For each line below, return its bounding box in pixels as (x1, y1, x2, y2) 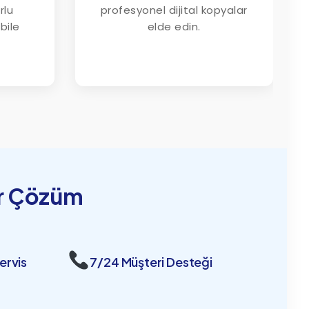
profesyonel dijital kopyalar (100, 3, 248, 18)
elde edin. (147, 19, 201, 34)
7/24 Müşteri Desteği (90, 253, 212, 270)
